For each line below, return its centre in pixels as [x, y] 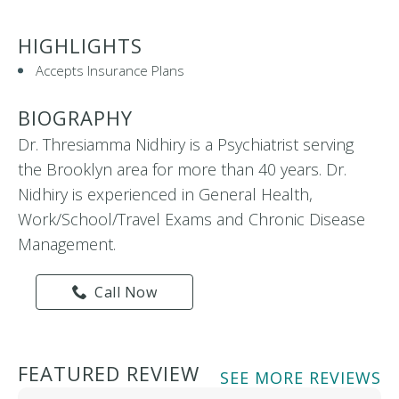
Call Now [126, 292]
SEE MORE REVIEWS [301, 377]
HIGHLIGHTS [80, 45]
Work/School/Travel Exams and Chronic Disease [191, 219]
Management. [67, 244]
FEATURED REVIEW [109, 373]
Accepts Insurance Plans [110, 70]
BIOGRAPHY [75, 117]
